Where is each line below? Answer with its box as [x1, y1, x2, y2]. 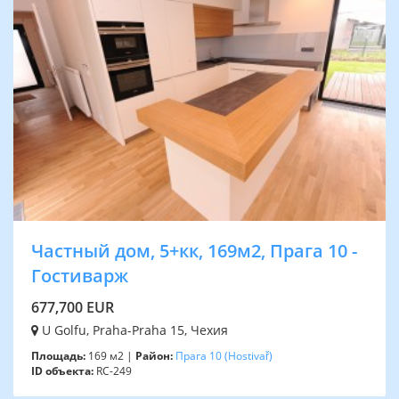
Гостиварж [31, 264, 128, 289]
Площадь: [31, 348, 85, 364]
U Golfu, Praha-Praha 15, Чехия [38, 322, 228, 339]
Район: [135, 348, 173, 364]
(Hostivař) [224, 348, 273, 364]
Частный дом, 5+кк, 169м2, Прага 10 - [31, 239, 357, 264]
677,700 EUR [31, 297, 114, 318]
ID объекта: [31, 363, 94, 379]
